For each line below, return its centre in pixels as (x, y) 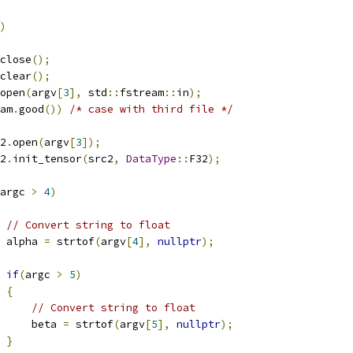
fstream (142, 93)
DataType (151, 159)
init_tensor (47, 159)
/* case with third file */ (151, 109)
